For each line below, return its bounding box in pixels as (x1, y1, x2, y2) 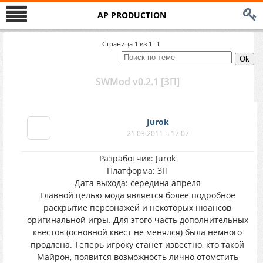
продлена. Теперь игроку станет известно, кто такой (31, 239, 244, 250)
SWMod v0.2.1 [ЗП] (95, 75, 180, 88)
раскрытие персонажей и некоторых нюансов (43, 202, 231, 213)
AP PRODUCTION (97, 9, 166, 21)
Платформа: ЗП (107, 165, 168, 176)
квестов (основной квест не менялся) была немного (33, 227, 242, 238)
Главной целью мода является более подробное (39, 190, 235, 201)
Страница (102, 39, 134, 48)
